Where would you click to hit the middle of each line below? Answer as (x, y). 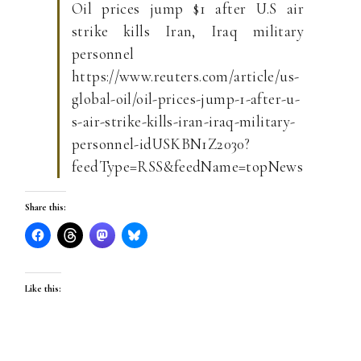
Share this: (46, 207)
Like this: (43, 288)
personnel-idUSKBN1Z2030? (161, 144)
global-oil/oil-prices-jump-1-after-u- (186, 99)
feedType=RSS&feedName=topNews (188, 166)
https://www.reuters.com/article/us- (186, 76)
